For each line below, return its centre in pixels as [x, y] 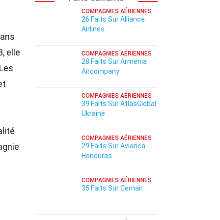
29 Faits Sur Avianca [113, 146]
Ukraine [93, 113]
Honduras [97, 156]
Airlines [93, 29]
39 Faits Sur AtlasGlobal [119, 104]
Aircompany [100, 71]
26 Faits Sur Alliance [113, 19]
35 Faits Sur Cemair [112, 188]
